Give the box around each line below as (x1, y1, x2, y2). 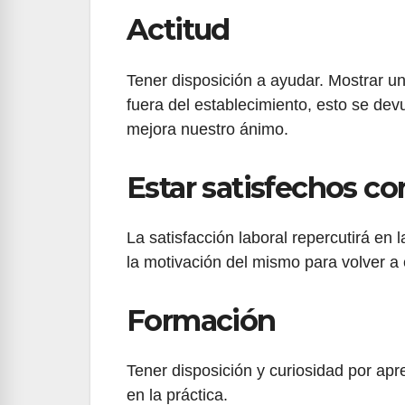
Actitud (127, 12, 230, 48)
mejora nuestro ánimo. (127, 119, 288, 138)
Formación (127, 302, 276, 338)
